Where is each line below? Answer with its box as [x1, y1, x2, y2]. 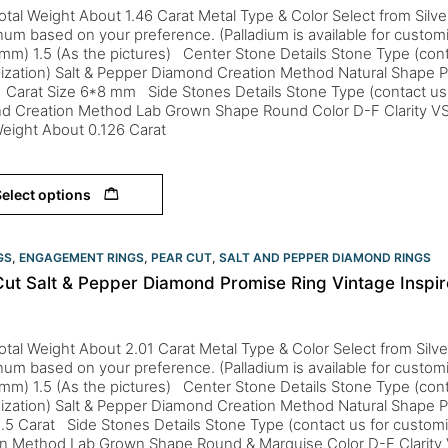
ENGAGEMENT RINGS [19, 249, 144, 265]
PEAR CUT [151, 249, 212, 265]
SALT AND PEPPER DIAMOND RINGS [219, 249, 431, 265]
